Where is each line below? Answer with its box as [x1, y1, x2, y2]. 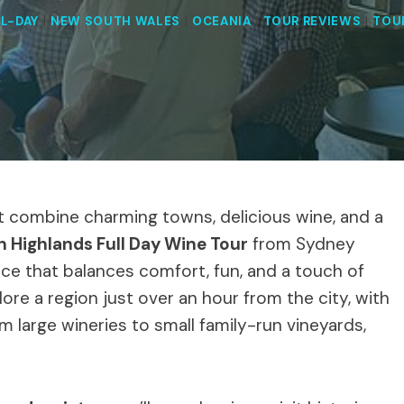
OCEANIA [191, 14, 252, 30]
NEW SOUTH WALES [50, 14, 180, 30]
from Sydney [248, 232, 355, 255]
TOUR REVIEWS [262, 14, 362, 30]
